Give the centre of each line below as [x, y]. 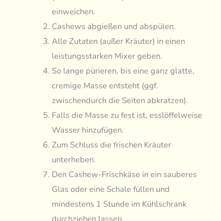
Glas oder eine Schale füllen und [110, 189]
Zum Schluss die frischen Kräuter [111, 145]
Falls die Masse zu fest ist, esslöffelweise [127, 115]
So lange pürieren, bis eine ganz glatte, [123, 71]
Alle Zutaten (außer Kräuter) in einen [118, 41]
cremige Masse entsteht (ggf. [105, 86]
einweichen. [73, 12]
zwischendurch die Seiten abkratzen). [120, 101]
